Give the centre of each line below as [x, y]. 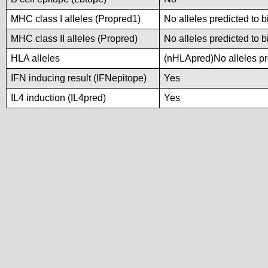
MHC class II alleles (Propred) [74, 39]
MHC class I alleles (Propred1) [76, 19]
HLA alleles [35, 58]
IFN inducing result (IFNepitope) [79, 78]
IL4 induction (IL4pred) [58, 98]
